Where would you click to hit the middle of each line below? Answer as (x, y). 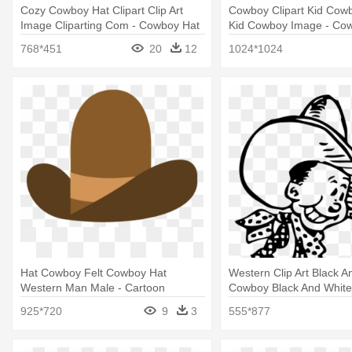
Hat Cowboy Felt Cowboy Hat (93, 273)
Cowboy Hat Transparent (82, 303)
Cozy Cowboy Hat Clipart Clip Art (102, 10)
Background (50, 318)
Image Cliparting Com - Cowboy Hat (110, 25)
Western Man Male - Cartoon (93, 288)
